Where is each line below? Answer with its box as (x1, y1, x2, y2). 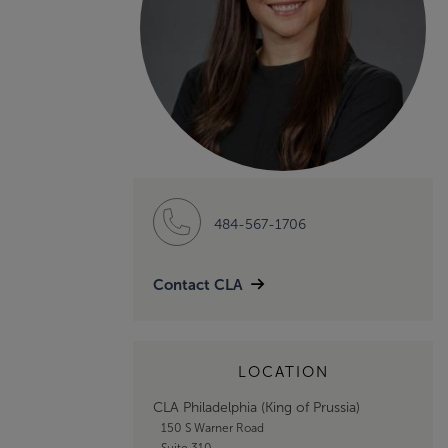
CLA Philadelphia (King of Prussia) (153, 399, 360, 415)
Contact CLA (153, 275, 243, 293)
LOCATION (237, 363, 329, 380)
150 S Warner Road (160, 420, 264, 435)
